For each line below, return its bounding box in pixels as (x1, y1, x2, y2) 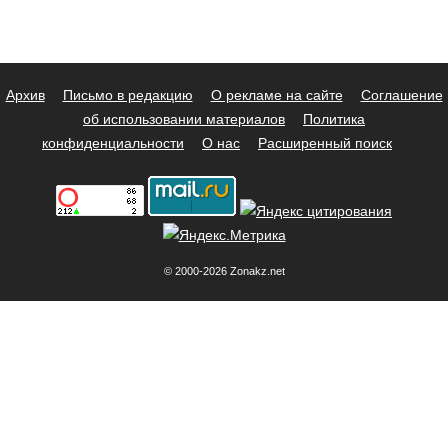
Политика (303, 110, 365, 127)
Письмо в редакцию (62, 86, 193, 103)
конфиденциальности (42, 134, 184, 151)
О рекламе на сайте (210, 86, 343, 103)
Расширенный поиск (258, 134, 392, 151)
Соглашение (360, 86, 443, 103)
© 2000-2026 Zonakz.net (163, 264, 285, 277)
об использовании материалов (83, 110, 285, 127)
